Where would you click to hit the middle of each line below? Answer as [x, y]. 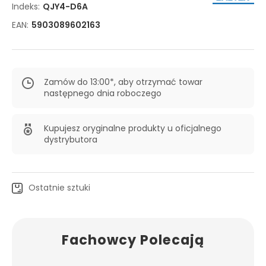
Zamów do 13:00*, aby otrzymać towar [123, 82]
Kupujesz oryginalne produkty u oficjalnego [133, 128]
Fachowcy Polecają [133, 240]
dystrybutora [71, 140]
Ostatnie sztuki [59, 188]
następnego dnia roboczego [103, 93]
